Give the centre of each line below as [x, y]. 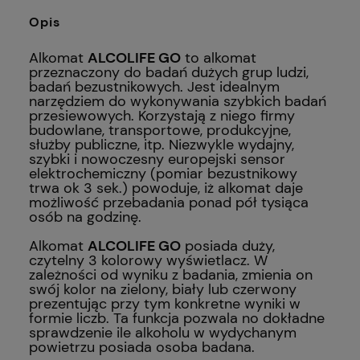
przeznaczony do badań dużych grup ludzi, [169, 72]
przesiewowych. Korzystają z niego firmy [162, 115]
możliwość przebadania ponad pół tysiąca [169, 202]
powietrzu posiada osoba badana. [142, 347]
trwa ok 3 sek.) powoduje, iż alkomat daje [166, 188]
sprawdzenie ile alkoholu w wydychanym [163, 332]
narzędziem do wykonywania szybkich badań [178, 101]
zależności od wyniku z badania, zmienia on [171, 274]
